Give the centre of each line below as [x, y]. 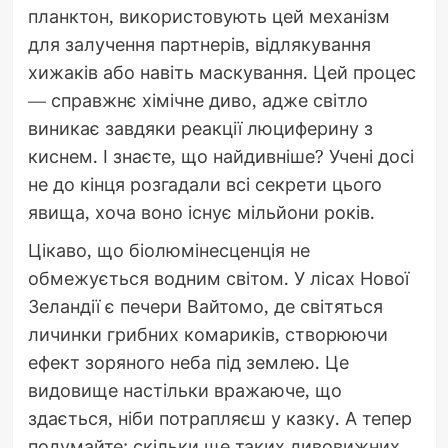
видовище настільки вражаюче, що [184, 389]
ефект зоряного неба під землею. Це [188, 361]
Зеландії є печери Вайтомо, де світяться [205, 305]
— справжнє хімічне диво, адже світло [197, 99]
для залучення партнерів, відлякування [199, 43]
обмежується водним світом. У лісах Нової [218, 277]
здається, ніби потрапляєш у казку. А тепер [219, 417]
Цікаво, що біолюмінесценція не [168, 249]
